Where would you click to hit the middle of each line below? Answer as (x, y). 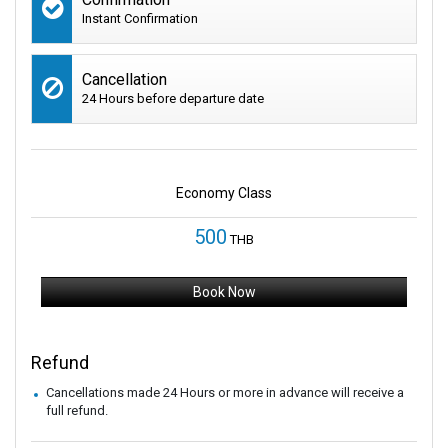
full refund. (77, 410)
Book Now (224, 291)
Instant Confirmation (140, 18)
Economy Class (224, 192)
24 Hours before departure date (173, 98)
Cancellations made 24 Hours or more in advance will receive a (225, 392)
